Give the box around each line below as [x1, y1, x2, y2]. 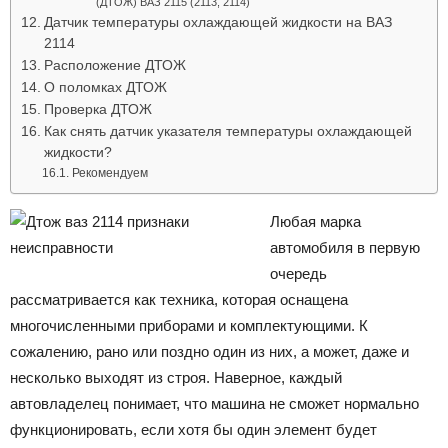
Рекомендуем [71, 165, 148, 180]
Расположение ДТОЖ [43, 57, 186, 73]
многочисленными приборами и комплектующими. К [10, 316, 368, 334]
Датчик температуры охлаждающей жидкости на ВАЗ [43, 14, 392, 30]
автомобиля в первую [270, 238, 420, 256]
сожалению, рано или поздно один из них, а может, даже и [10, 342, 409, 360]
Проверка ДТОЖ [43, 101, 152, 117]
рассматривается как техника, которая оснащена [10, 290, 348, 308]
